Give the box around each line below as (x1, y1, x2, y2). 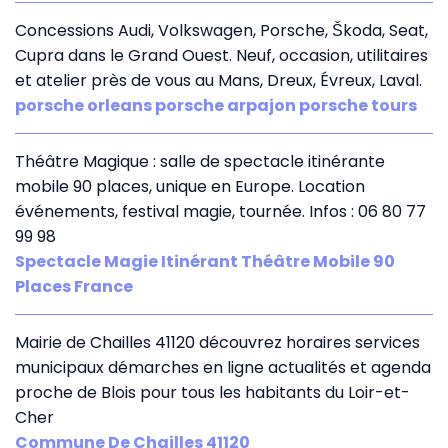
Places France (15, 274, 133, 298)
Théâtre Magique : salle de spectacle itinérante (15, 149, 385, 173)
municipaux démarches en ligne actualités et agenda (15, 355, 431, 379)
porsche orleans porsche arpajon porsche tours (15, 93, 417, 117)
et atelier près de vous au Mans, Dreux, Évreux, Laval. (15, 68, 422, 92)
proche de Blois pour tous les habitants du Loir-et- (15, 380, 410, 404)
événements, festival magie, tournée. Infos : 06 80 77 (15, 199, 426, 223)
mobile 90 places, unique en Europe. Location (15, 174, 365, 198)
